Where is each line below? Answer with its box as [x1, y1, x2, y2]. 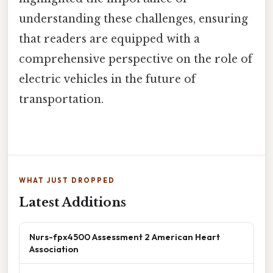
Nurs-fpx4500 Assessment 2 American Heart [29, 230, 220, 243]
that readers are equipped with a [19, 32, 200, 46]
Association [29, 243, 79, 255]
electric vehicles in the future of [19, 72, 196, 86]
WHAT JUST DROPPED [19, 175, 115, 185]
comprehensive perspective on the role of [19, 52, 252, 66]
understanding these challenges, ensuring [19, 12, 248, 26]
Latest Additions [19, 194, 126, 210]
